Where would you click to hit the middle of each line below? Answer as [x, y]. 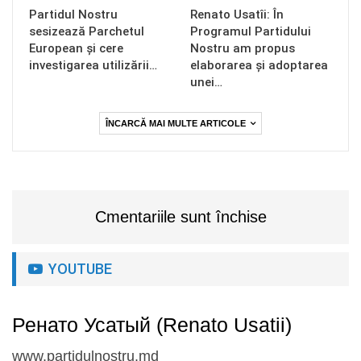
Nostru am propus [243, 49]
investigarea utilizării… [93, 66]
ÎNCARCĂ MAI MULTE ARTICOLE [177, 124]
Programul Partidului [251, 32]
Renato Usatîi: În [237, 15]
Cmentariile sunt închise [180, 217]
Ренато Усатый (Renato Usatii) [152, 324]
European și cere [76, 49]
